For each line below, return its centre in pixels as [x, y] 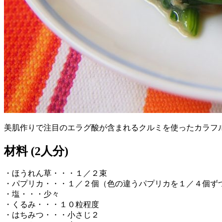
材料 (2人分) [36, 151]
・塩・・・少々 [32, 194]
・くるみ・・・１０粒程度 [52, 205]
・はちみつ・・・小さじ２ [52, 215]
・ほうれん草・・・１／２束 [55, 173]
